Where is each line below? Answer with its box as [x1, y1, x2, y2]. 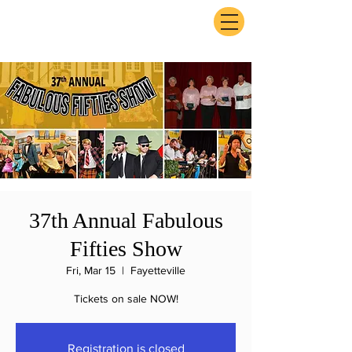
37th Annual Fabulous [28, 208, 223, 233]
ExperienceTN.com [30, 20, 150, 35]
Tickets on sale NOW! [73, 292, 178, 305]
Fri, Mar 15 [66, 264, 115, 277]
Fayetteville [130, 264, 185, 277]
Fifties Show [69, 236, 182, 261]
